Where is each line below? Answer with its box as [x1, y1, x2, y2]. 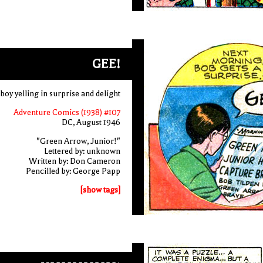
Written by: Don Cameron [28, 156, 120, 166]
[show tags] [80, 185, 120, 195]
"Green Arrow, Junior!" [36, 136, 120, 146]
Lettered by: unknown [43, 146, 120, 156]
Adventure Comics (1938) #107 [13, 107, 120, 117]
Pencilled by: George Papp [25, 166, 120, 176]
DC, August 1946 [61, 117, 120, 127]
